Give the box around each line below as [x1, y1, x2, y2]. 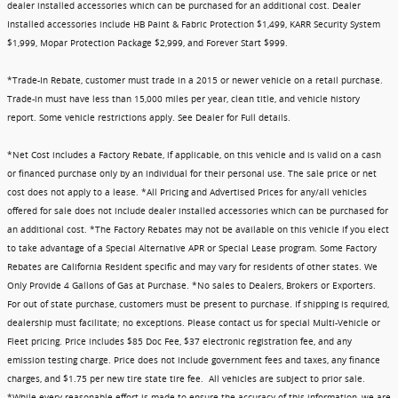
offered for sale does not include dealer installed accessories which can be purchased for [7, 204, 388, 217]
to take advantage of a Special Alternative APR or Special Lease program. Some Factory [7, 242, 377, 254]
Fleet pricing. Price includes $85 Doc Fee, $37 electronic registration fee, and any [7, 335, 352, 347]
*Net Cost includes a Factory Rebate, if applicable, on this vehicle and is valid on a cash [7, 148, 381, 161]
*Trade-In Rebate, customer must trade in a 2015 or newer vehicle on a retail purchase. [7, 74, 383, 86]
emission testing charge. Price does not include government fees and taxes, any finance [7, 354, 380, 366]
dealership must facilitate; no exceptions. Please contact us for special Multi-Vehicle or [7, 316, 380, 329]
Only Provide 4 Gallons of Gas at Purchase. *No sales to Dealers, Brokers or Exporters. [7, 279, 376, 291]
